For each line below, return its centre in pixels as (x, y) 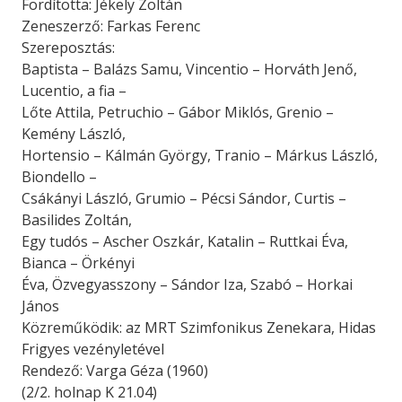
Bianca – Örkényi (78, 263)
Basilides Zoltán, (77, 220)
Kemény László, (74, 134)
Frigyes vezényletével (93, 349)
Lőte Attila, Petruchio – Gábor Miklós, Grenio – (178, 112)
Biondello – (59, 177)
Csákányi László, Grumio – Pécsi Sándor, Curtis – (184, 198)
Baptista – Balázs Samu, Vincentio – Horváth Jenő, (189, 69)
